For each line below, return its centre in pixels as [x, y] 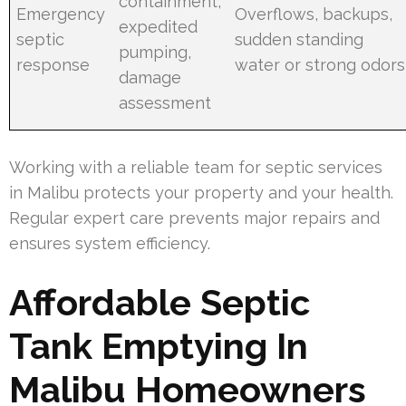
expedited [159, 26]
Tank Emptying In [159, 345]
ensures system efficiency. [110, 243]
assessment [165, 102]
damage [150, 77]
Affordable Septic [159, 302]
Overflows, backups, [314, 14]
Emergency [61, 14]
